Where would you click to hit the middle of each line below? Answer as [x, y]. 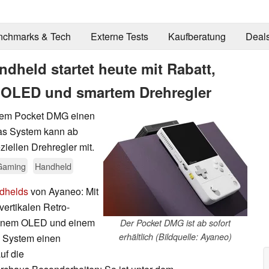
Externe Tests [119, 37]
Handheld [53, 166]
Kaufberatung [197, 37]
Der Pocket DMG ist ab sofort [175, 222]
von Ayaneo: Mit [63, 191]
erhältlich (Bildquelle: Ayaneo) [175, 236]
